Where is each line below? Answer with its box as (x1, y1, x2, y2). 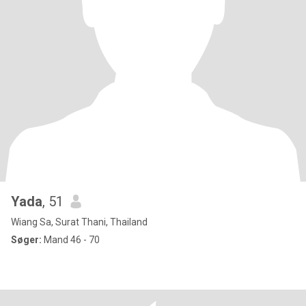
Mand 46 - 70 (42, 234, 100, 245)
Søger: (11, 234, 42, 245)
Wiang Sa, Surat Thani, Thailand (11, 217, 148, 227)
